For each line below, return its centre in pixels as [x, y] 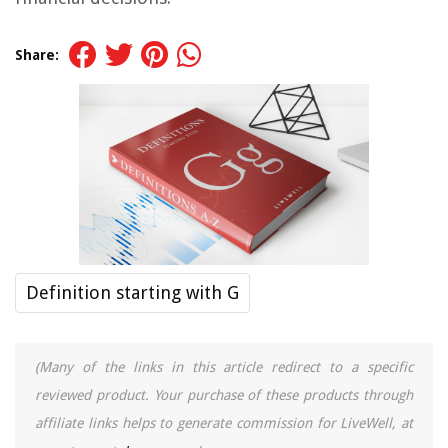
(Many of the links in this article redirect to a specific [224, 367]
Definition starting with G [132, 293]
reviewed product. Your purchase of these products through [224, 395]
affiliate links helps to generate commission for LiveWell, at [224, 423]
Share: [37, 55]
